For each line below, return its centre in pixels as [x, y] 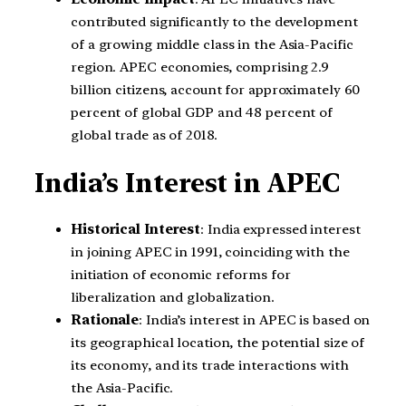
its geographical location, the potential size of [218, 343]
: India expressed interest [280, 230]
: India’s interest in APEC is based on [255, 320]
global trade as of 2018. [144, 135]
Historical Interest [136, 230]
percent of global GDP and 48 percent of [202, 113]
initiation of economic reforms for [181, 275]
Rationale [105, 320]
